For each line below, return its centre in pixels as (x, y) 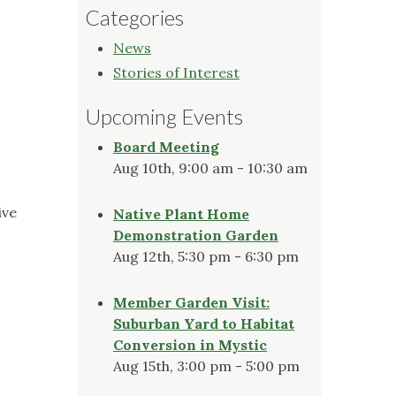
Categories (134, 17)
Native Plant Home (181, 213)
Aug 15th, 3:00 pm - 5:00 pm (206, 366)
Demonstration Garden (196, 235)
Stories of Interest (176, 72)
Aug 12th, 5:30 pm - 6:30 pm (206, 256)
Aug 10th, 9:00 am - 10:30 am (210, 168)
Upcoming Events (164, 116)
